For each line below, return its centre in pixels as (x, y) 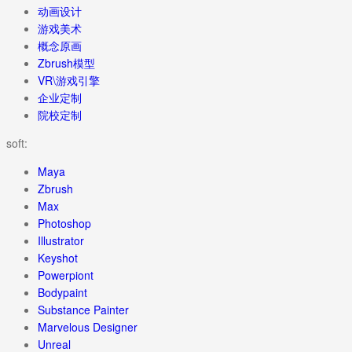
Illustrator (61, 240)
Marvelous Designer (88, 326)
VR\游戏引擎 (69, 80)
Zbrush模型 (66, 62)
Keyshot (58, 257)
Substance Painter (83, 309)
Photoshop (64, 223)
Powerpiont (66, 275)
